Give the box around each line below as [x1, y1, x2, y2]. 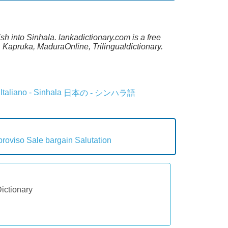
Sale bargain [26, 135, 73, 145]
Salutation [75, 135, 111, 145]
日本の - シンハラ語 [64, 88, 135, 97]
